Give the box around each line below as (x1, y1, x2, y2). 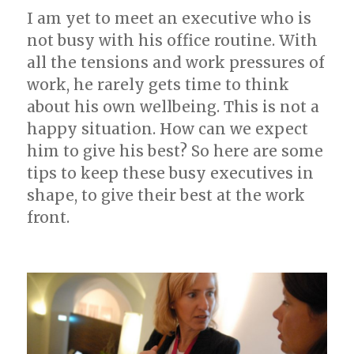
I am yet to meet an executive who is (27, 9, 312, 28)
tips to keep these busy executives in (27, 164, 314, 183)
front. (27, 208, 70, 228)
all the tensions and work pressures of (27, 53, 326, 73)
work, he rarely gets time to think (27, 75, 290, 95)
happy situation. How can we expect (27, 119, 309, 139)
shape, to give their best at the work (27, 186, 306, 205)
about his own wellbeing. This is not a (27, 97, 320, 117)
